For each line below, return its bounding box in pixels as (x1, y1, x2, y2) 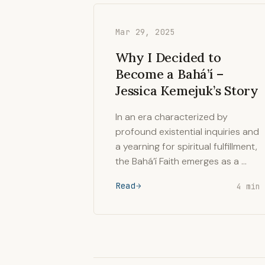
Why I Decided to (115, 49, 221, 66)
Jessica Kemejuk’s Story (115, 82, 259, 99)
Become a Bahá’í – (115, 66, 224, 82)
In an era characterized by (115, 111, 228, 123)
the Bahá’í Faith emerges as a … (115, 155, 247, 167)
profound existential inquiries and (115, 125, 259, 138)
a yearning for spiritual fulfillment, (115, 140, 257, 153)
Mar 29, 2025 (115, 27, 175, 37)
